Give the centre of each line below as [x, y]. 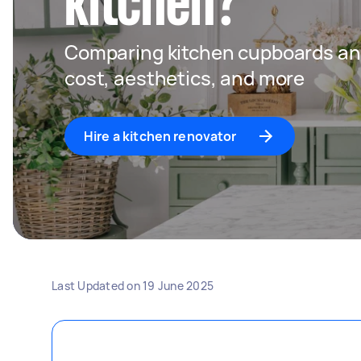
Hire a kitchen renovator [160, 136]
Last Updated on [97, 286]
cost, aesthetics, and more [185, 78]
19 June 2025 [178, 286]
